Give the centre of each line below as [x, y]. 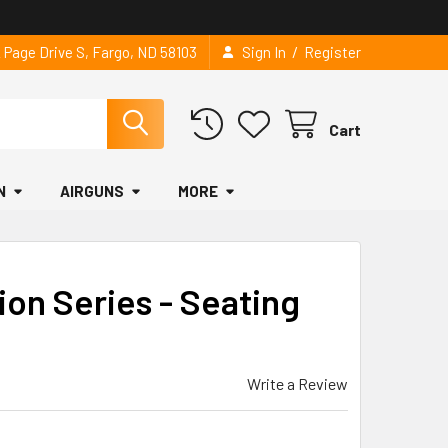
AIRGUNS [92, 191]
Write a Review [297, 383]
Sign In [264, 52]
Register [332, 52]
